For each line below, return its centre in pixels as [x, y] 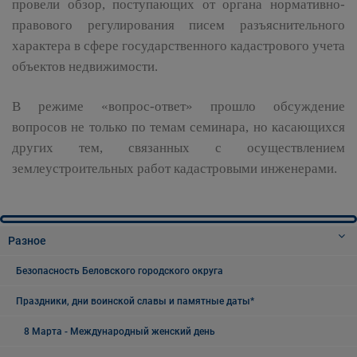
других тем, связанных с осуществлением [178, 148]
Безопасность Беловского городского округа [120, 271]
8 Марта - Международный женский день [120, 331]
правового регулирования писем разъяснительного [178, 25]
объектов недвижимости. [85, 67]
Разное [27, 241]
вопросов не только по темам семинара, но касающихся [178, 127]
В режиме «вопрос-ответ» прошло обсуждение [178, 106]
